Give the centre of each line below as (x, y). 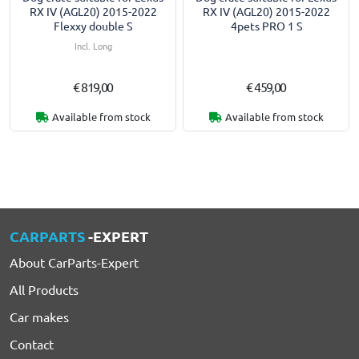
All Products (44, 289)
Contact (32, 344)
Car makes (39, 317)
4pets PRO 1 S (266, 26)
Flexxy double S (93, 26)
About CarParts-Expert (74, 262)
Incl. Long (93, 46)
